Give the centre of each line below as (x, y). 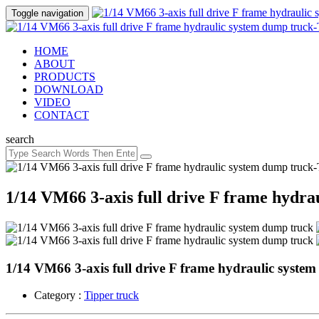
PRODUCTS (65, 77)
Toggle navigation (47, 13)
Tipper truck (111, 296)
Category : (59, 296)
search (20, 139)
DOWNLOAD (69, 89)
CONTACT (62, 115)
